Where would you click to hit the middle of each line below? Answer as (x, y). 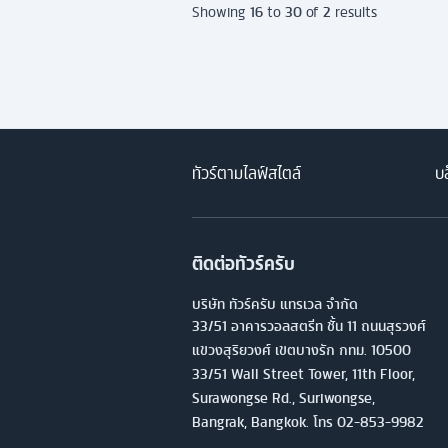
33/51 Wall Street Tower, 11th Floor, (303, 374)
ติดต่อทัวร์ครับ (243, 264)
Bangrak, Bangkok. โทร (264, 422)
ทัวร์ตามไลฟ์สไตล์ (246, 173)
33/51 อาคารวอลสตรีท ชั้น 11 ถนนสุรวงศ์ (309, 326)
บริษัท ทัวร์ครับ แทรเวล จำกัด (275, 304)
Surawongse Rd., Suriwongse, (283, 398)
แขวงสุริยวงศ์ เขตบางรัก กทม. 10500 (301, 350)
